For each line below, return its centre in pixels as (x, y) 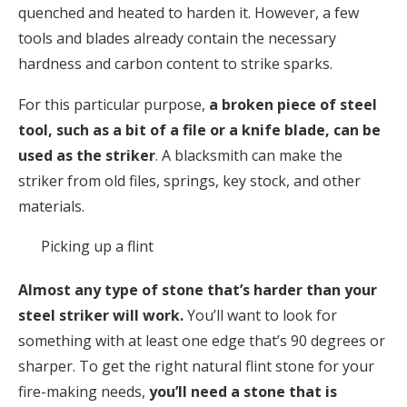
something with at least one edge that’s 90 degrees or (202, 341)
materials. (53, 207)
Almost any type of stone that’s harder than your (198, 290)
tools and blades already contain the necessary (177, 39)
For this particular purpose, (114, 105)
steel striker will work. (101, 316)
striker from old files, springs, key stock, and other (189, 181)
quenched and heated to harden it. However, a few (189, 13)
